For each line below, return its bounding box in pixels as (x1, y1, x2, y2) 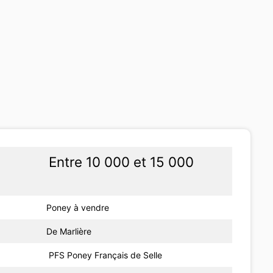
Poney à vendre (46, 202, 110, 213)
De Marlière (46, 225, 92, 236)
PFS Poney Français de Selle (46, 249, 163, 260)
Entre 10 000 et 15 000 (49, 153, 194, 170)
